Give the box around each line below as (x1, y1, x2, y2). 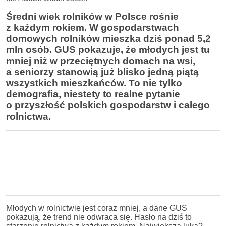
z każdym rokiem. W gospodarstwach (6, 22, 179, 33)
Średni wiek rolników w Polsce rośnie (6, 11, 179, 22)
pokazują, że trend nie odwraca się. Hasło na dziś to (6, 213, 192, 221)
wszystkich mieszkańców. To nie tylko (6, 78, 182, 88)
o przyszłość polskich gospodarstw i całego (6, 100, 210, 110)
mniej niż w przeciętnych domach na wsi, (6, 55, 195, 66)
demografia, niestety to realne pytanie (6, 89, 180, 99)
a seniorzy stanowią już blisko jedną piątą (6, 67, 199, 77)
